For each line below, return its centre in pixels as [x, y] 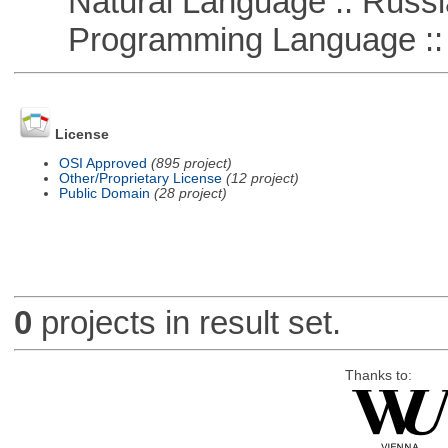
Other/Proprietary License [140, 178]
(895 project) [191, 163]
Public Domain [104, 193]
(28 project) [190, 193]
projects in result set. [186, 323]
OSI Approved [102, 163]
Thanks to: [378, 375]
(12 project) [262, 178]
